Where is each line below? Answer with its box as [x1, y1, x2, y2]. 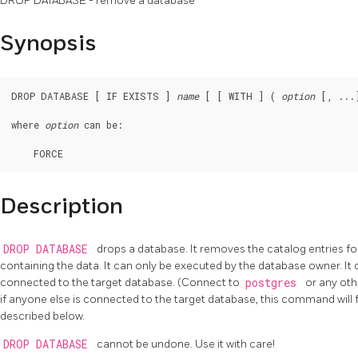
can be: [78, 118, 123, 132]
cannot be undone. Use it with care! [97, 337, 275, 352]
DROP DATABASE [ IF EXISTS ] [11, 89, 177, 103]
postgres [245, 276, 303, 291]
